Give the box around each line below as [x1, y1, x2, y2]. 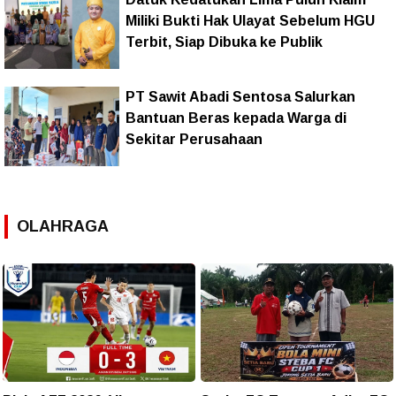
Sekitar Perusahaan [126, 131, 263, 147]
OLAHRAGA [17, 217, 109, 235]
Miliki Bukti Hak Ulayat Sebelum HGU [126, 12, 375, 28]
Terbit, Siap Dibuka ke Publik [126, 34, 323, 49]
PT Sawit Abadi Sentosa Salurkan [126, 88, 355, 104]
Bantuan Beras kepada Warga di [126, 110, 346, 126]
